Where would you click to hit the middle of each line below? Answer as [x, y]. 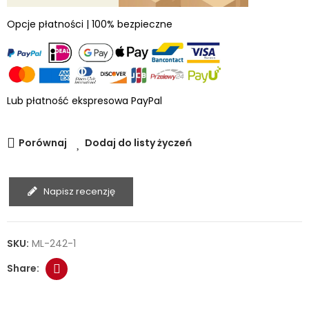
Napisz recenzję [79, 191]
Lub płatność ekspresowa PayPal [84, 100]
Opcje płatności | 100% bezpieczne [90, 24]
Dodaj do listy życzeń [138, 142]
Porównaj [43, 142]
